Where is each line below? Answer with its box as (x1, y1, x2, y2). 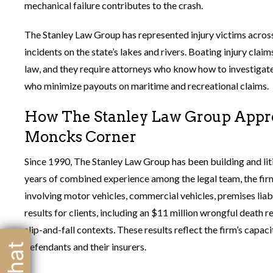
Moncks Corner (24, 127, 136, 146)
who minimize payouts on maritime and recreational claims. (24, 79, 269, 91)
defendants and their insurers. (24, 240, 146, 252)
